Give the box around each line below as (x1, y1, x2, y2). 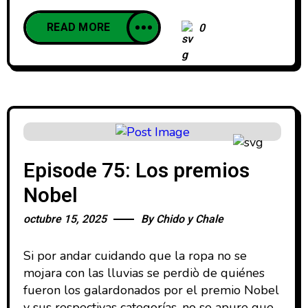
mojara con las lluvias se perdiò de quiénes (23, 264, 265, 281)
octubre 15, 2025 (23, 210, 107, 228)
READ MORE (47, 19, 111, 36)
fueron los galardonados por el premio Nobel (23, 281, 279, 298)
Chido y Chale (156, 210, 223, 228)
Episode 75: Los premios (23, 155, 250, 186)
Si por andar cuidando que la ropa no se (23, 247, 247, 264)
